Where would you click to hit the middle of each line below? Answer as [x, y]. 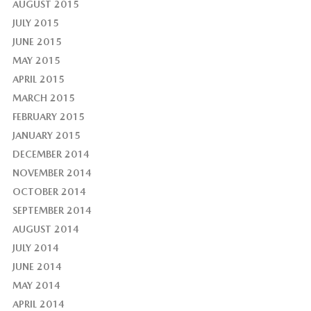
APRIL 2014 [38, 304]
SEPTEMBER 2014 [52, 210]
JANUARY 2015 [46, 135]
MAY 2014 [36, 285]
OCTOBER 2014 [49, 191]
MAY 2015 [36, 60]
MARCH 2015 [43, 98]
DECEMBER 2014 [51, 154]
